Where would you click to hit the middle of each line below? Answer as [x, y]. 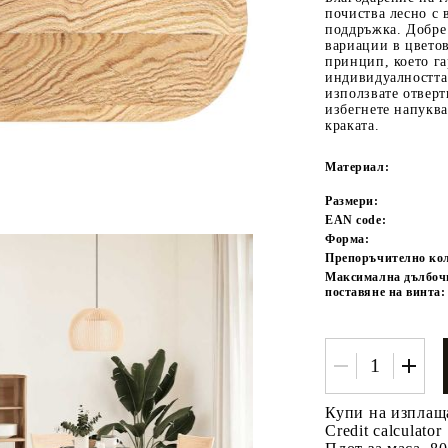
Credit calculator [383, 430]
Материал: [357, 166]
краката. [352, 125]
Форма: [347, 238]
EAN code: [356, 219]
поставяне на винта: [385, 291]
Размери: [352, 200]
